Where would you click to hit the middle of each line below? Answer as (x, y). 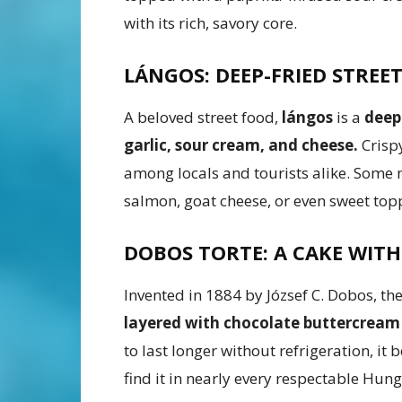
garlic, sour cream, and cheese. (241, 145)
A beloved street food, (203, 118)
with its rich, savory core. (210, 23)
